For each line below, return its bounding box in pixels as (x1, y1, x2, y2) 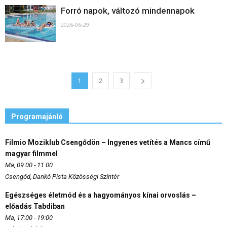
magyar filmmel (5, 149, 58, 158)
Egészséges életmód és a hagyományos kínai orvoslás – (5, 191, 196, 199)
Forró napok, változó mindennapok (61, 6, 195, 16)
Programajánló (11, 112, 63, 121)
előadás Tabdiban (5, 202, 65, 210)
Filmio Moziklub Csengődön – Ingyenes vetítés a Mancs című (5, 138, 210, 146)
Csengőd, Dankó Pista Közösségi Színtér (5, 173, 119, 180)
